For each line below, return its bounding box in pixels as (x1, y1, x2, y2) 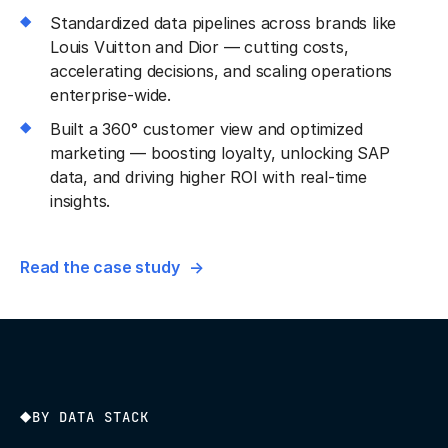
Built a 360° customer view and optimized (50, 118, 363, 139)
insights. (50, 190, 111, 211)
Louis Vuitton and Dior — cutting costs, (50, 36, 349, 57)
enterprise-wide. (50, 84, 171, 105)
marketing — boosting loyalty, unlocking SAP (50, 142, 390, 163)
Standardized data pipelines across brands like (50, 12, 397, 33)
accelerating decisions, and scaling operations (50, 60, 393, 81)
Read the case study (20, 256, 180, 277)
